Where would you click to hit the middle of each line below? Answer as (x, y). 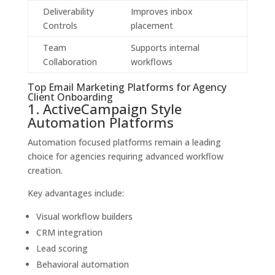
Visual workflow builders (84, 217)
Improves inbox (161, 12)
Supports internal (165, 48)
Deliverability (68, 12)
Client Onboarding (70, 97)
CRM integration (69, 233)
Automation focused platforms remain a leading (124, 142)
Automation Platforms (100, 122)
